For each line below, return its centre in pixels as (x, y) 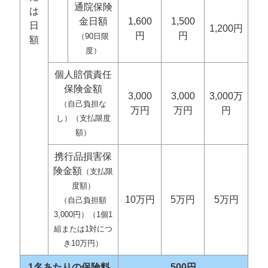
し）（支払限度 (83, 118)
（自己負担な (83, 104)
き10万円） (83, 243)
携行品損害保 (83, 156)
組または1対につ (83, 229)
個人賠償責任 (83, 74)
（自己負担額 (83, 200)
